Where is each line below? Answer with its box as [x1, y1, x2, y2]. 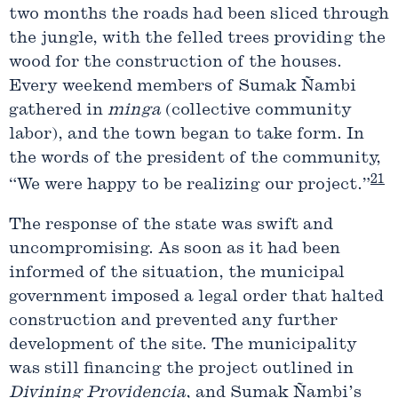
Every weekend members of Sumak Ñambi [9, 78, 356, 96]
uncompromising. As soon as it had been [9, 241, 340, 259]
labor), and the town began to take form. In [9, 126, 364, 144]
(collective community [161, 102, 352, 120]
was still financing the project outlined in [9, 361, 354, 378]
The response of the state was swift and [9, 217, 333, 235]
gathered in [9, 102, 107, 120]
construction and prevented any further [9, 313, 338, 330]
